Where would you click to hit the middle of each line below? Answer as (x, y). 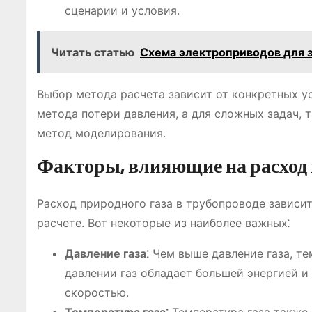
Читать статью (93, 52)
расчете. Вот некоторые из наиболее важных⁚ (163, 223)
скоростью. (97, 292)
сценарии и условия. (122, 10)
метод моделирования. (101, 133)
